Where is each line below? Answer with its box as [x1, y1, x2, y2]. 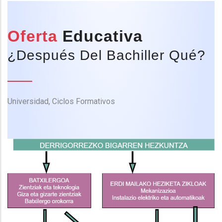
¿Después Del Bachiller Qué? [7, 48, 206, 63]
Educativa [57, 27, 143, 46]
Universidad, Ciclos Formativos [7, 97, 115, 107]
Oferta [7, 27, 57, 46]
